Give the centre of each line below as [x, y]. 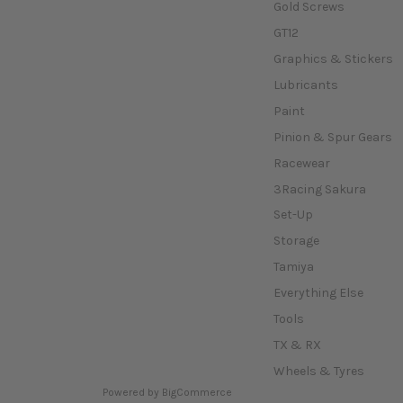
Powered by [132, 393]
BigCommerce [197, 393]
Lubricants [305, 85]
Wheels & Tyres [318, 372]
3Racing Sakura [319, 189]
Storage [296, 241]
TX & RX [297, 345]
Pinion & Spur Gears [332, 137]
